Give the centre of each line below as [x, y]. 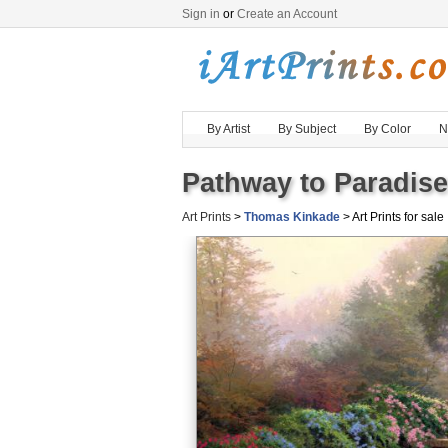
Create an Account [287, 14]
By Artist [228, 129]
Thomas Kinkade [292, 217]
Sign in [201, 14]
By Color [387, 129]
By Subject [307, 129]
